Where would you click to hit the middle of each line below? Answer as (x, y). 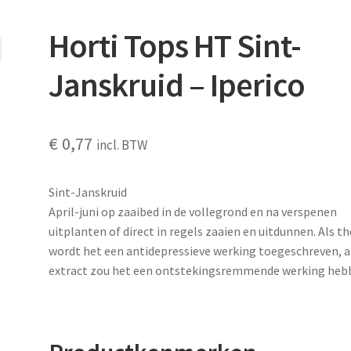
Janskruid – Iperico (177, 84)
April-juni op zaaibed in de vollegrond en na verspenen (193, 211)
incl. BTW (122, 145)
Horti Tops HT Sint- (175, 45)
